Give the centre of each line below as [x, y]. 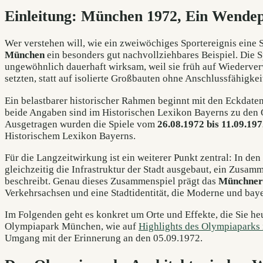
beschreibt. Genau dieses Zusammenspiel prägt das [112, 181]
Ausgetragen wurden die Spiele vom [81, 124]
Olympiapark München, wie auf [72, 226]
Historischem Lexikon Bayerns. [70, 136]
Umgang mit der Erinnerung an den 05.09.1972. [104, 238]
